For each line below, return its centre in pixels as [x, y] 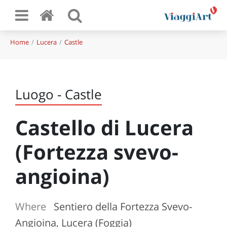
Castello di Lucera [104, 127]
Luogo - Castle [59, 94]
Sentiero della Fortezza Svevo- [123, 206]
